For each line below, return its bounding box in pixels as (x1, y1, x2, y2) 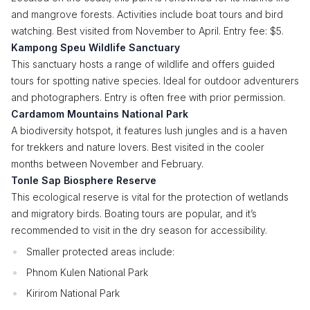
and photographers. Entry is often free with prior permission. (11, 91, 285, 103)
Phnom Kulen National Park (26, 266, 148, 278)
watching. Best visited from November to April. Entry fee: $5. (11, 25, 284, 37)
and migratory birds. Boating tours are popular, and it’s (11, 208, 257, 219)
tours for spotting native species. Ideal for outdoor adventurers (11, 75, 299, 86)
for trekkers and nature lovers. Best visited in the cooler (11, 141, 264, 153)
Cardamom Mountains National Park (11, 108, 188, 120)
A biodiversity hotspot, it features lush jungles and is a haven (11, 125, 287, 136)
